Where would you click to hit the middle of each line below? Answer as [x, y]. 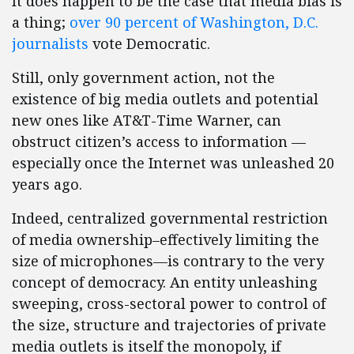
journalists [50, 43]
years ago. [47, 184]
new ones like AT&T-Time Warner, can [147, 120]
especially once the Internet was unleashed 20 [173, 163]
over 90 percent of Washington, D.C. [194, 22]
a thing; [41, 22]
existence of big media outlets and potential [165, 99]
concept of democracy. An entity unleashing [165, 282]
